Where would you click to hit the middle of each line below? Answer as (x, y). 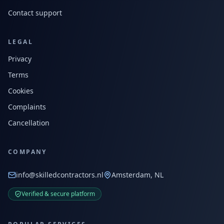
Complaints (27, 107)
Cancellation (29, 123)
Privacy (20, 59)
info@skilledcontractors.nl (60, 175)
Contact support (35, 13)
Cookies (21, 91)
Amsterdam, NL (137, 175)
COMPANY (27, 152)
